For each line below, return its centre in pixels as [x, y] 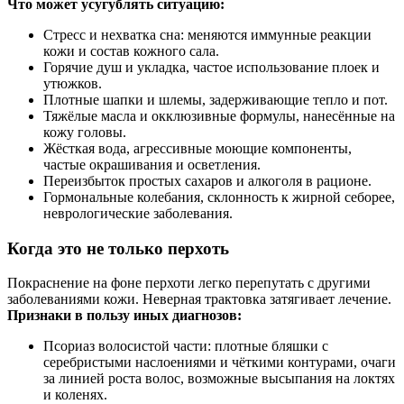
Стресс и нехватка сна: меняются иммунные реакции [207, 34]
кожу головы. [85, 132]
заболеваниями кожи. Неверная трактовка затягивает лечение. [199, 299]
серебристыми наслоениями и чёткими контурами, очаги [220, 363]
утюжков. [73, 83]
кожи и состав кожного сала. [131, 50]
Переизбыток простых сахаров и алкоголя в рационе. [207, 180]
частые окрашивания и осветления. [152, 164]
